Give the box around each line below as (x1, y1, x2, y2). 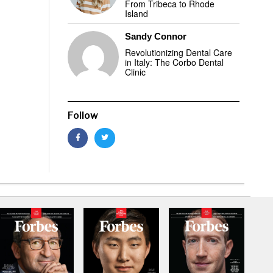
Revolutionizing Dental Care (125, 46, 233, 58)
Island (125, 7, 149, 19)
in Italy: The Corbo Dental (125, 56, 224, 68)
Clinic (125, 66, 146, 78)
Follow (67, 109, 98, 121)
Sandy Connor (125, 31, 187, 41)
